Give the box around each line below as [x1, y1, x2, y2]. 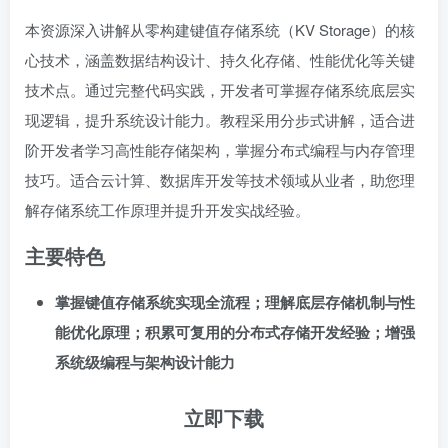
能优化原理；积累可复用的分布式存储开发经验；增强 [55, 321, 415, 343]
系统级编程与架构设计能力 [55, 351, 235, 373]
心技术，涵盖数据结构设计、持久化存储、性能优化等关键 [25, 49, 415, 70]
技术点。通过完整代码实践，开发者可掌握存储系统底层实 [25, 79, 415, 100]
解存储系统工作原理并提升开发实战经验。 [25, 199, 310, 220]
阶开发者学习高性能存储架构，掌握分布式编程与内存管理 [25, 139, 415, 160]
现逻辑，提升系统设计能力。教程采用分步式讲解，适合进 [25, 109, 415, 130]
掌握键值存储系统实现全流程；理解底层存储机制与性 [55, 291, 415, 313]
